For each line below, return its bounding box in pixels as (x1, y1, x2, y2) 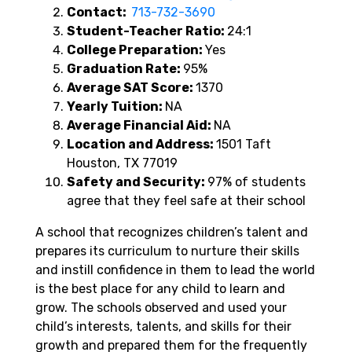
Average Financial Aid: (67, 117, 214, 133)
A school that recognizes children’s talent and (35, 224, 308, 240)
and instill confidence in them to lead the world (35, 262, 315, 277)
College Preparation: (67, 42, 205, 57)
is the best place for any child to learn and (35, 280, 285, 296)
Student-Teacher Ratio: (67, 23, 227, 38)
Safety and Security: (67, 174, 207, 189)
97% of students (207, 174, 306, 189)
